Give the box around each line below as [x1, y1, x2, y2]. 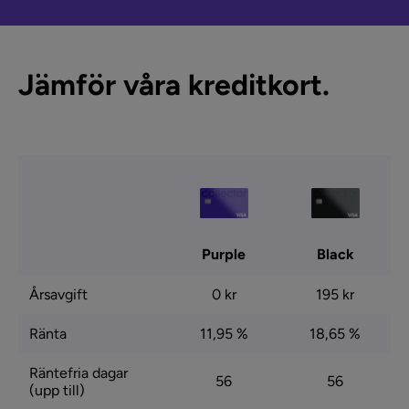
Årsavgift [29, 285, 88, 303]
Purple [202, 245, 246, 263]
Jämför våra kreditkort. [18, 66, 330, 102]
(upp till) [29, 381, 85, 399]
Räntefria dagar [29, 363, 128, 382]
